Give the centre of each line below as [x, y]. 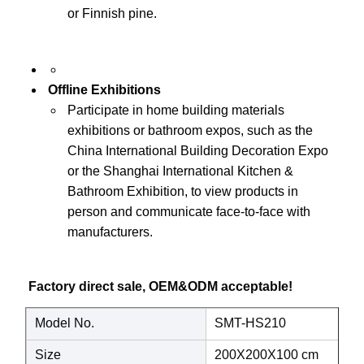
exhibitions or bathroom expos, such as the [190, 130]
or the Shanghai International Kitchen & [180, 171]
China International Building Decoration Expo [197, 150]
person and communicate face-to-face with [188, 211]
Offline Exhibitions [104, 89]
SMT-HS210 [250, 323]
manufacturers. [110, 232]
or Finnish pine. [112, 13]
